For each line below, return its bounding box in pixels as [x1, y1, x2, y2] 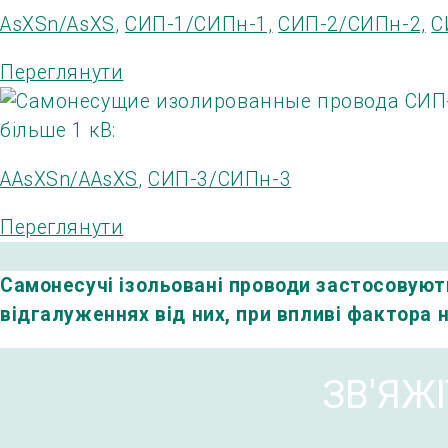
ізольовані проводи [119, 273, 311, 297]
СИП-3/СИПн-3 [148, 167, 292, 191]
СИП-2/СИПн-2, [278, 12, 426, 36]
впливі [276, 302, 342, 326]
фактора [346, 302, 432, 326]
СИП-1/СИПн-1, [124, 12, 273, 36]
